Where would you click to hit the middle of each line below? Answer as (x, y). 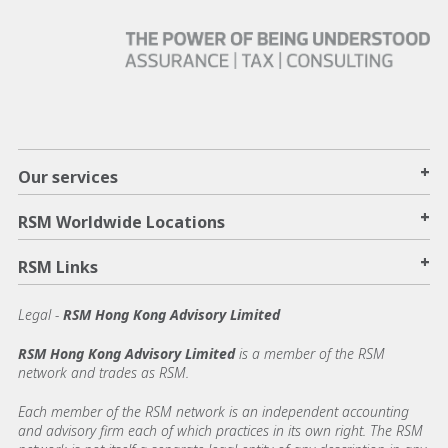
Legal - (38, 314)
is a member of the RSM (312, 353)
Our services (68, 176)
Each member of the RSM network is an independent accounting (213, 411)
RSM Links (58, 266)
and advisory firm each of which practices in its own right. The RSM (220, 430)
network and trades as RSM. (105, 372)
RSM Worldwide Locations (121, 221)
